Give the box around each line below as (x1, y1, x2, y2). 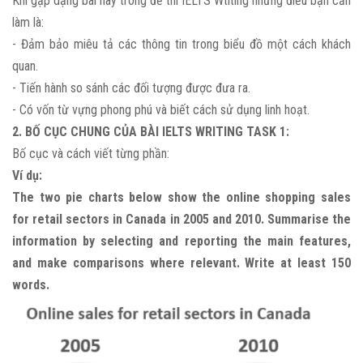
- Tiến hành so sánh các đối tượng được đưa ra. (12, 80, 254, 96)
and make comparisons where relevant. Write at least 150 (12, 255, 351, 271)
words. (12, 277, 53, 293)
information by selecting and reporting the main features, (12, 233, 351, 250)
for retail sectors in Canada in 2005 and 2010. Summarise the (12, 211, 351, 228)
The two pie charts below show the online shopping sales (12, 190, 351, 206)
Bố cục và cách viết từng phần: (12, 146, 169, 162)
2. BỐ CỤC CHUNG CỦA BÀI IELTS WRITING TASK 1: (12, 124, 293, 140)
